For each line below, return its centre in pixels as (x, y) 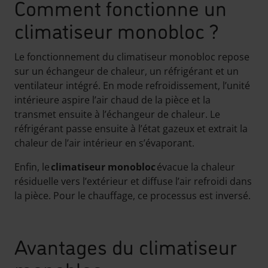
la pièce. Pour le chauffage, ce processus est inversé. (133, 196)
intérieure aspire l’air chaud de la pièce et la (112, 100)
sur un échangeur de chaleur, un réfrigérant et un (127, 71)
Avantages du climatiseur (126, 245)
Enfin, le (33, 167)
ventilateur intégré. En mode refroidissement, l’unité (132, 86)
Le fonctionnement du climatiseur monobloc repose (132, 57)
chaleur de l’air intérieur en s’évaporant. (104, 143)
